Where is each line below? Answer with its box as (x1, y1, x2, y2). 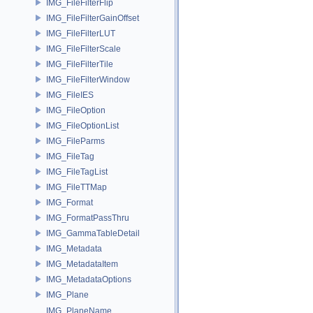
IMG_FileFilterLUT (46, 28, 115, 38)
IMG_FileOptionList (46, 120, 119, 131)
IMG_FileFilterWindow (46, 74, 130, 85)
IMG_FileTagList (46, 166, 108, 177)
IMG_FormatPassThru (46, 212, 129, 223)
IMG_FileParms (46, 136, 105, 146)
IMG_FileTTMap (46, 182, 107, 192)
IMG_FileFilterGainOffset (46, 13, 139, 23)
